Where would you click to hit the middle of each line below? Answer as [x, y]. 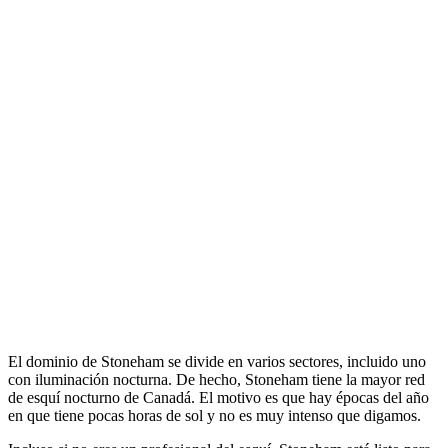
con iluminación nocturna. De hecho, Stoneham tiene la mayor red [216, 379]
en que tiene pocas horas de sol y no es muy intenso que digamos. [214, 415]
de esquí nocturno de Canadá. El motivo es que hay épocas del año [218, 397]
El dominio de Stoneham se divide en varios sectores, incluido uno [217, 361]
